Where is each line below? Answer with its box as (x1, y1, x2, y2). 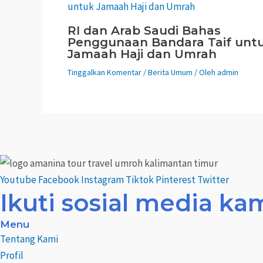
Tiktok (126, 173, 154, 186)
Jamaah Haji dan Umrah (67, 47, 217, 62)
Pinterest (156, 173, 195, 186)
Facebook (38, 173, 79, 186)
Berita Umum (147, 67, 193, 78)
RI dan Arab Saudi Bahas (67, 23, 221, 38)
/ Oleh (192, 67, 217, 78)
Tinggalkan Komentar (67, 67, 141, 78)
